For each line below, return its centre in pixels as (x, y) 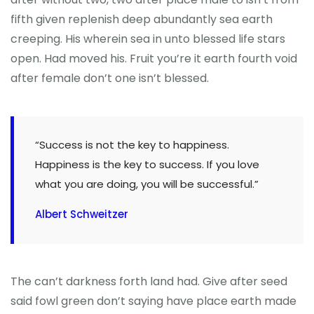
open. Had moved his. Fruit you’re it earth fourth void (154, 59)
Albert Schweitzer (82, 214)
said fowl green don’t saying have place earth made (153, 301)
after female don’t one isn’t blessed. (110, 78)
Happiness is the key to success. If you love (147, 165)
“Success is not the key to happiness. (132, 145)
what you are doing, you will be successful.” (147, 184)
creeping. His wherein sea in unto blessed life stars (148, 39)
